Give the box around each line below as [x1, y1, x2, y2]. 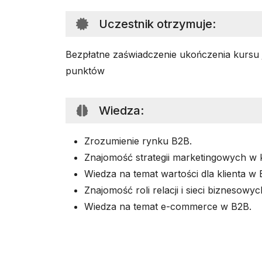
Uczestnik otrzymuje [99, 17, 212, 31]
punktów [65, 65, 105, 77]
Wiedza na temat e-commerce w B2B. [84, 201, 251, 212]
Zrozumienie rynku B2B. [84, 135, 192, 147]
